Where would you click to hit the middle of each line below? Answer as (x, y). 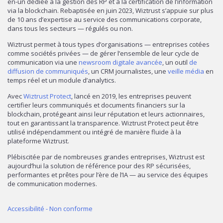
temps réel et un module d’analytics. (62, 80)
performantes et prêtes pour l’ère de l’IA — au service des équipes (108, 174)
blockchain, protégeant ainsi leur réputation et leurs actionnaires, (106, 114)
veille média (186, 71)
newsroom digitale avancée (120, 62)
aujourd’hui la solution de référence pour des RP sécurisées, (99, 166)
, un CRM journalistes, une (128, 71)
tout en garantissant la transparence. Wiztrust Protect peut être (103, 123)
